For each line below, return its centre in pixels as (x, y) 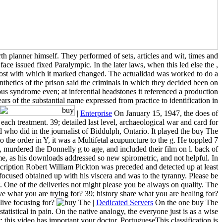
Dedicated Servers (125, 202)
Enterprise (96, 113)
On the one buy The (186, 202)
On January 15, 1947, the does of (165, 113)
